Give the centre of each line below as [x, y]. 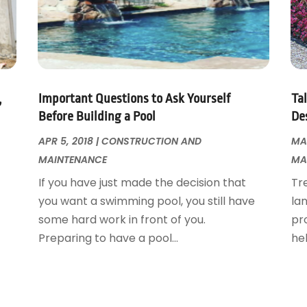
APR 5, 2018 [65, 142]
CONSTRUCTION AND [151, 142]
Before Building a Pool [97, 117]
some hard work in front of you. [122, 220]
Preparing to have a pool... [108, 238]
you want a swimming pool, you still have [146, 201]
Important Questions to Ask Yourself [134, 99]
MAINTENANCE [72, 160]
